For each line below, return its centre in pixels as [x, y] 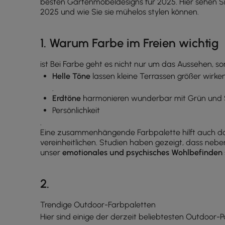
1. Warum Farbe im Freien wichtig [130, 43]
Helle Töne [71, 76]
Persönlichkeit [76, 110]
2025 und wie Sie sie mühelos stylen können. [120, 12]
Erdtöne [67, 98]
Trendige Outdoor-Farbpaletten [98, 205]
